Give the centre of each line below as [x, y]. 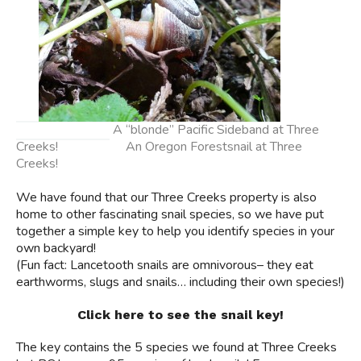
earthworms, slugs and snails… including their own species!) [180, 282]
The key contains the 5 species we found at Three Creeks [176, 347]
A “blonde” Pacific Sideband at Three [216, 130]
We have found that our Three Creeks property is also [166, 197]
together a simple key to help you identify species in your [175, 231]
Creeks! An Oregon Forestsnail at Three [159, 147]
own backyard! [56, 248]
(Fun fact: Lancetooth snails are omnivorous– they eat [165, 265]
